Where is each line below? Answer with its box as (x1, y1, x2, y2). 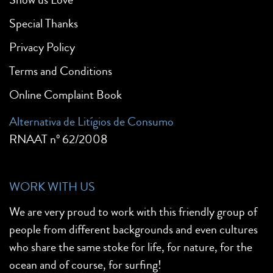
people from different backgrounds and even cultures (9, 221, 258, 239)
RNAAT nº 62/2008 (9, 130, 107, 149)
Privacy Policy (9, 38, 75, 57)
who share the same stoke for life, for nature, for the (9, 238, 252, 257)
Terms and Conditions (9, 62, 112, 80)
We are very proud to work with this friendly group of (9, 203, 257, 221)
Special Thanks (9, 15, 78, 33)
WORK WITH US (9, 178, 95, 196)
